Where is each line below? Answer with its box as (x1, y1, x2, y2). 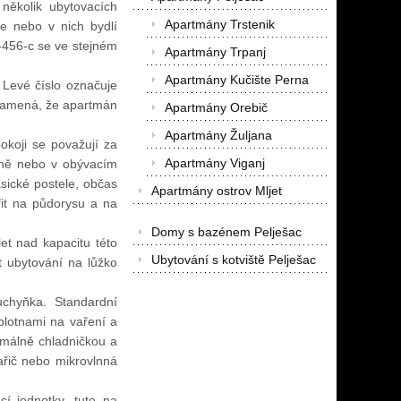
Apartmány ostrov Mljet (150, 183, 282, 199)
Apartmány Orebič (164, 100, 268, 115)
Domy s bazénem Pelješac (150, 225, 302, 240)
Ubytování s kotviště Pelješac (150, 252, 316, 268)
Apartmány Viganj (164, 156, 265, 171)
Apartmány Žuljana (164, 128, 272, 143)
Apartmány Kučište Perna (164, 73, 309, 88)
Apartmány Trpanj (164, 45, 266, 60)
